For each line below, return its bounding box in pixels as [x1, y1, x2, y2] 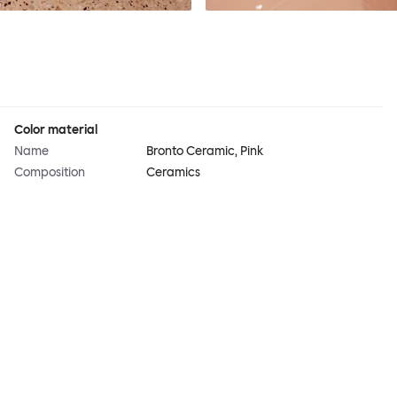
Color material [14, 122, 97, 138]
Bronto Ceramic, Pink [146, 144, 264, 160]
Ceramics [146, 165, 201, 181]
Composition [14, 165, 85, 181]
